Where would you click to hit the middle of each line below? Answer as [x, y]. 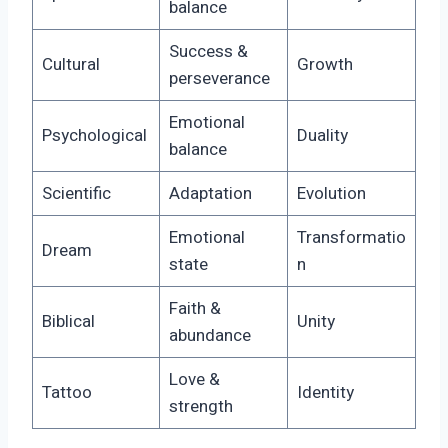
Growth [324, 65]
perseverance [219, 79]
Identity [325, 393]
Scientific [76, 194]
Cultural [70, 65]
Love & [194, 380]
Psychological [94, 136]
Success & [208, 52]
